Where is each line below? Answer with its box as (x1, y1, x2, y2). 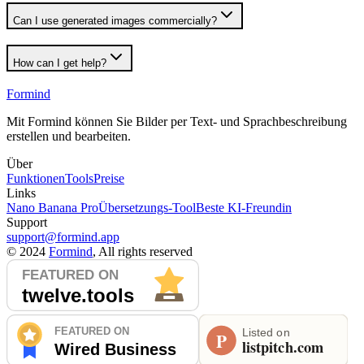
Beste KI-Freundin (196, 200, 292, 214)
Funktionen (6, 171, 65, 185)
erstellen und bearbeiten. (6, 128, 131, 143)
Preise (93, 171, 124, 185)
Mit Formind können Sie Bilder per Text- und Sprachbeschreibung (6, 114, 347, 128)
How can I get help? (13, 56, 106, 69)
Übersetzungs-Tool (98, 200, 196, 214)
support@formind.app (6, 229, 119, 244)
